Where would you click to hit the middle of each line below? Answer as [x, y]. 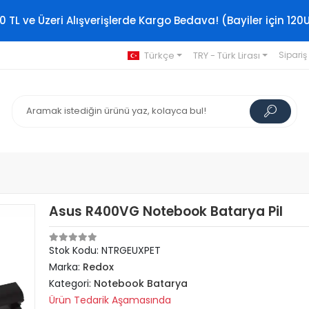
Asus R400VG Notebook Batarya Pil [166, 211]
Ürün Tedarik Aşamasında [110, 300]
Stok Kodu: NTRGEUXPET [105, 250]
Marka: [66, 267]
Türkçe [159, 55]
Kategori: [72, 283]
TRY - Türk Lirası [226, 55]
